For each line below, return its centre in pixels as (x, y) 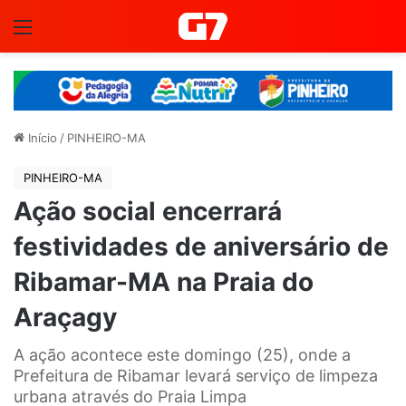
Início (41, 137)
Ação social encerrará (148, 211)
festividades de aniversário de (201, 246)
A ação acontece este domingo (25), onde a (182, 354)
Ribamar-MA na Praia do (164, 281)
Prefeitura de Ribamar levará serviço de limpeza (196, 375)
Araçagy (65, 317)
